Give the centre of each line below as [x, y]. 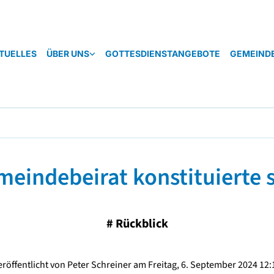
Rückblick [142, 224]
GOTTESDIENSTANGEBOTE [162, 53]
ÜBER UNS [68, 53]
